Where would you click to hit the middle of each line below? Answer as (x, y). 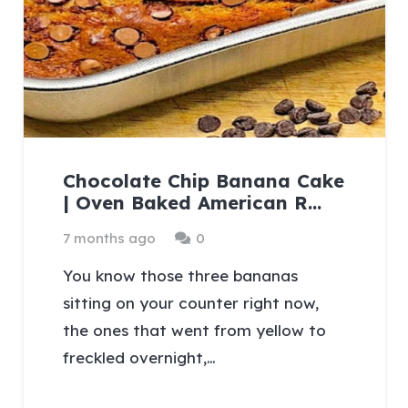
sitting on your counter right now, (191, 303)
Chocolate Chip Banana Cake (204, 180)
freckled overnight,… (140, 358)
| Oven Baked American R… (193, 202)
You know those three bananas (181, 276)
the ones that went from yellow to (195, 331)
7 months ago (110, 238)
